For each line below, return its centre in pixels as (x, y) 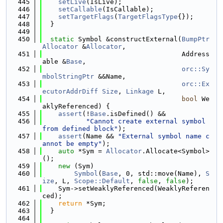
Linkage (140, 91)
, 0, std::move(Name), (162, 173)
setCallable (80, 9)
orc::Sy (196, 69)
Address (126, 54)
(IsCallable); (128, 9)
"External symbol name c (164, 136)
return (70, 203)
